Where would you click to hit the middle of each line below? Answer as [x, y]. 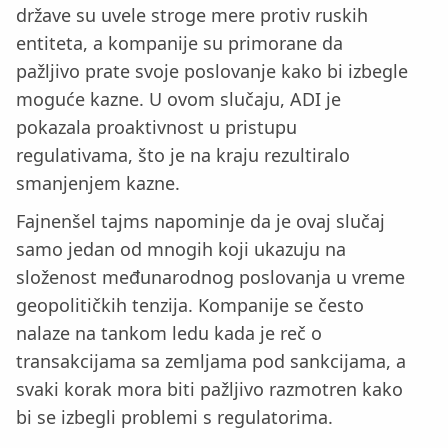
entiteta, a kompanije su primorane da [179, 42]
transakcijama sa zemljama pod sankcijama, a [211, 361]
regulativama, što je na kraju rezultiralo [183, 154]
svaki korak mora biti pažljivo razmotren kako [209, 389]
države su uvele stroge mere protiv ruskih [192, 14]
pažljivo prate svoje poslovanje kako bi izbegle [212, 70]
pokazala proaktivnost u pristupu [156, 126]
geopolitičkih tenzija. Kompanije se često [190, 305]
